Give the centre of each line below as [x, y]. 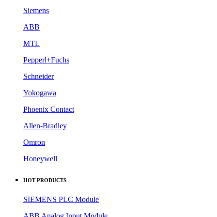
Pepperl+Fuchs [46, 60]
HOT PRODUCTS [45, 180]
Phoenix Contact [49, 109]
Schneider [39, 76]
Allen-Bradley [45, 125]
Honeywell [40, 158]
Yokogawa [40, 93]
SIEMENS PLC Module [61, 199]
